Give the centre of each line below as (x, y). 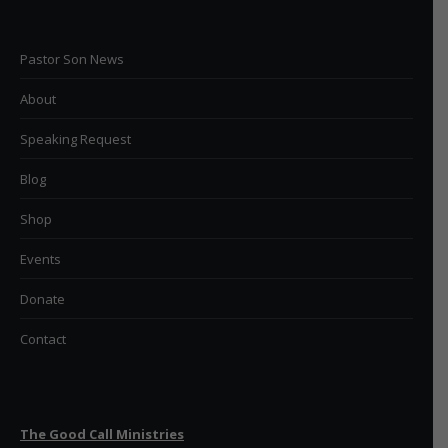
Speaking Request (75, 139)
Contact (43, 339)
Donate (42, 299)
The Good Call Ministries (102, 434)
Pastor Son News (72, 59)
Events (40, 259)
